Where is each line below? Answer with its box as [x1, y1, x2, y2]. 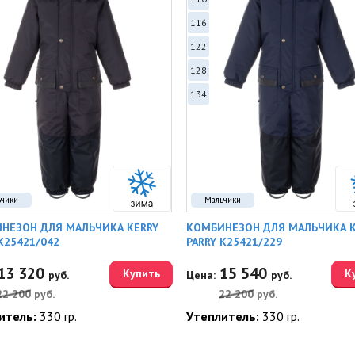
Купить [122, 266, 160, 281]
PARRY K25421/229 [185, 235, 282, 249]
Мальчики [204, 194, 241, 205]
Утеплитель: [185, 308, 262, 324]
